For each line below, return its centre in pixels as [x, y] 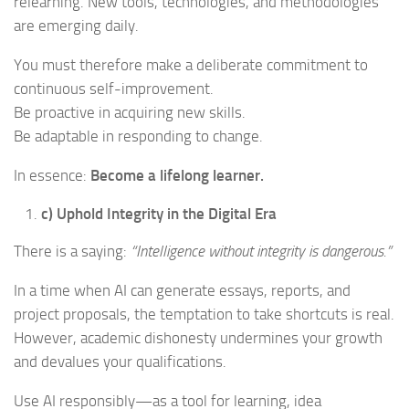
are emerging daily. [76, 26]
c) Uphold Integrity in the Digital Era [159, 214]
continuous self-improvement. [114, 89]
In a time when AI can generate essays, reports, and [182, 291]
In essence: [52, 175]
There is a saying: [72, 252]
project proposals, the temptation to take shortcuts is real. [204, 315]
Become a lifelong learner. [177, 175]
